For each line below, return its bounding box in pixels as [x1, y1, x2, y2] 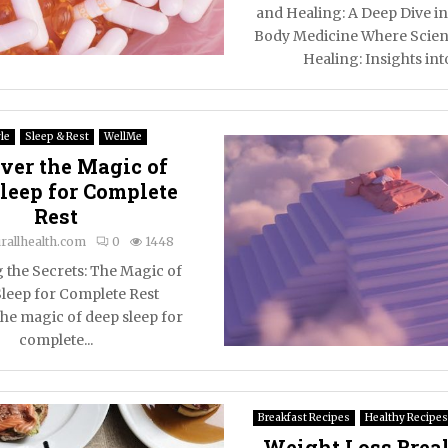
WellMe [103, 130, 142, 143]
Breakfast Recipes [258, 411, 350, 424]
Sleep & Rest [24, 130, 89, 143]
